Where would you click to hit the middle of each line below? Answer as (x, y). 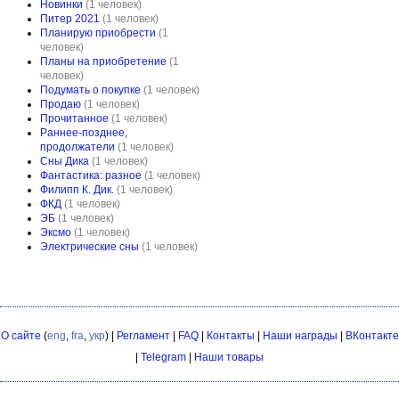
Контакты (230, 336)
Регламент (143, 336)
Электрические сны (90, 247)
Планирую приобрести (98, 33)
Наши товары (229, 357)
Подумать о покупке (90, 90)
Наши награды (300, 336)
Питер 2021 (70, 19)
